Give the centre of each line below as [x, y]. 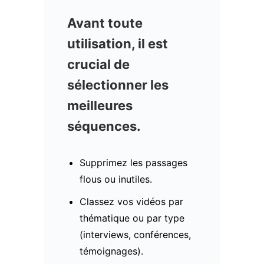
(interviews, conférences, [135, 234]
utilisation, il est [118, 43]
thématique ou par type [132, 218]
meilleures [100, 105]
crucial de [98, 64]
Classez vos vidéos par [131, 201]
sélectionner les [118, 85]
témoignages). [111, 251]
